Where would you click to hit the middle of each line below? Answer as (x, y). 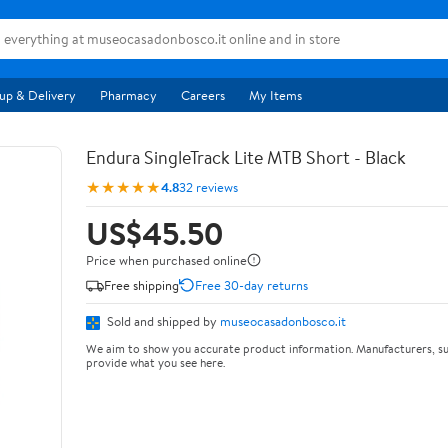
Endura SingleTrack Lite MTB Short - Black (246, 157)
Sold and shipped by (162, 321)
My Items (275, 95)
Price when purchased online (166, 260)
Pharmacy (128, 95)
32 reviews (208, 186)
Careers (203, 95)
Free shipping (141, 284)
